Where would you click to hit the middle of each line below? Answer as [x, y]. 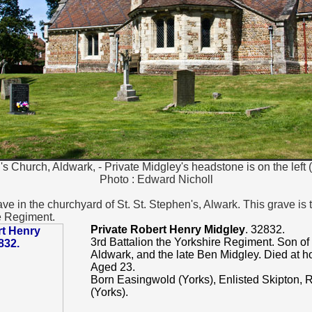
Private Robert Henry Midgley [167, 229]
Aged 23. [112, 267]
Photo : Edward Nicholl [156, 179]
